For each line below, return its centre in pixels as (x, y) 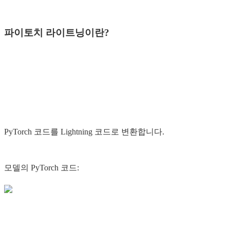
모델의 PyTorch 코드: (42, 168)
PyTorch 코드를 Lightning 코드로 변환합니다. (84, 132)
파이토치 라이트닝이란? (57, 32)
